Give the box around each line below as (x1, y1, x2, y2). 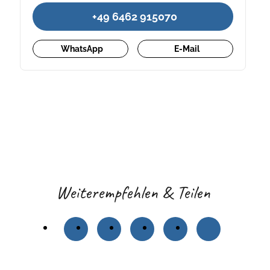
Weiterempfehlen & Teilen (55, 180, 210, 204)
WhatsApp (61, 44, 104, 54)
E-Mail (174, 44, 200, 54)
